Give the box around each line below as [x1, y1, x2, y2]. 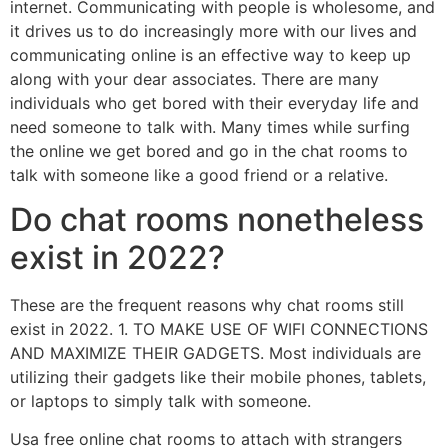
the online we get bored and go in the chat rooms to [10, 140, 408, 161]
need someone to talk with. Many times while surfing [10, 116, 410, 137]
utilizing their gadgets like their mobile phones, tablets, [10, 366, 426, 387]
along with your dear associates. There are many [10, 68, 379, 89]
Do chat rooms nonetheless [10, 199, 424, 239]
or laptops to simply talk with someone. [10, 390, 311, 411]
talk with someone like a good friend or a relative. [10, 164, 388, 185]
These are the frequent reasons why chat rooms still [10, 294, 404, 315]
